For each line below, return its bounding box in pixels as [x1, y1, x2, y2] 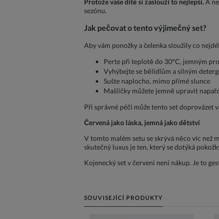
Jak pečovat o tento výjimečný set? [84, 23, 206, 33]
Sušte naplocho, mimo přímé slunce [104, 76, 210, 85]
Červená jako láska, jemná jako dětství [84, 118, 200, 127]
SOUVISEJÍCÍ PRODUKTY [84, 194, 163, 201]
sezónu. [84, 6, 107, 15]
